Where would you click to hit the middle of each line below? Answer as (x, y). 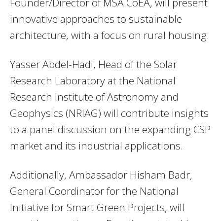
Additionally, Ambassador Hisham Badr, (101, 175)
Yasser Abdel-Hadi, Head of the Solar (93, 64)
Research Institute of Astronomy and (94, 97)
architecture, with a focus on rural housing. (110, 35)
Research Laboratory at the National (93, 81)
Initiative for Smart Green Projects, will (97, 207)
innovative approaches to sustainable (96, 19)
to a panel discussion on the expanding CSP (110, 129)
